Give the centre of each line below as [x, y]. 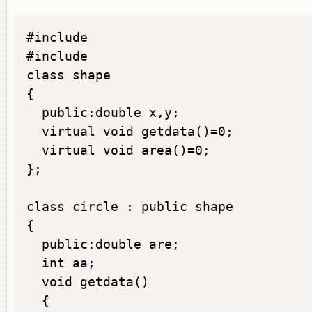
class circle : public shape [130, 206]
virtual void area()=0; [118, 150]
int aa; [61, 263]
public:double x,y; [103, 112]
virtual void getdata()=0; [130, 131]
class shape [69, 75]
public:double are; [103, 244]
